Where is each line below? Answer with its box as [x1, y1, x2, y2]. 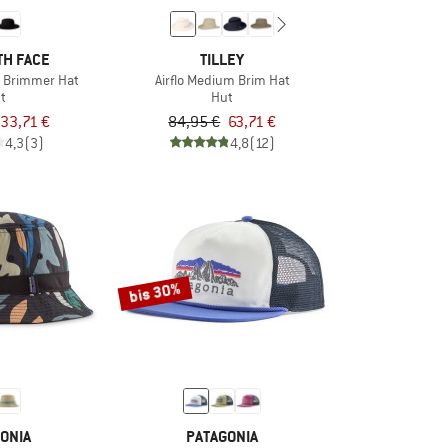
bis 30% [126, 277, 182, 308]
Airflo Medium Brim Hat [154, 70, 290, 89]
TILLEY [200, 48, 245, 70]
